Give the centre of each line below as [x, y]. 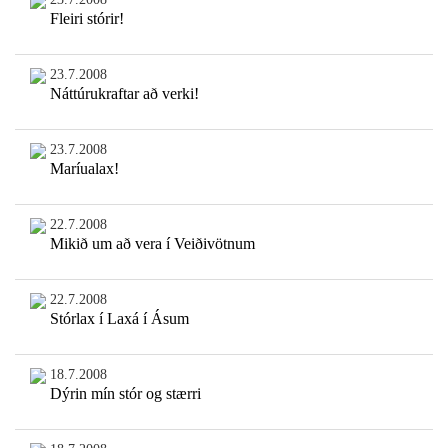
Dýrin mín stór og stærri [125, 394]
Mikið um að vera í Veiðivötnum [152, 244]
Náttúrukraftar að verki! [124, 94]
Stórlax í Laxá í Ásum [119, 319]
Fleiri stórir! [86, 19]
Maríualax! [84, 169]
